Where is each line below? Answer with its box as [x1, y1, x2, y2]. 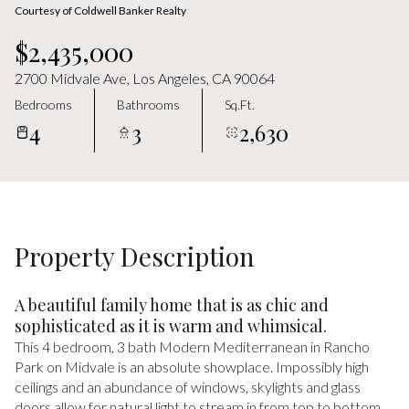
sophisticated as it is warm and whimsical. [15, 315, 327, 337]
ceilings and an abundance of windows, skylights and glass [15, 378, 361, 395]
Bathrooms [117, 96, 180, 112]
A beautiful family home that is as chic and [15, 294, 329, 316]
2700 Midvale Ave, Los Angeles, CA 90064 [15, 69, 275, 87]
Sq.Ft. [225, 96, 255, 112]
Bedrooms [15, 96, 72, 112]
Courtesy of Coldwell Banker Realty [15, 4, 186, 17]
